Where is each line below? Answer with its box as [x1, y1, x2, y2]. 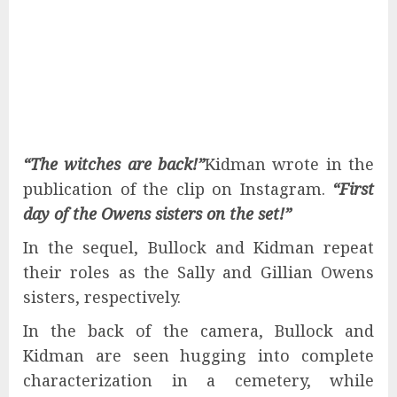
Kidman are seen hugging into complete [23, 344, 374, 366]
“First [332, 177, 374, 199]
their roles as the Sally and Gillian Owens [23, 261, 374, 283]
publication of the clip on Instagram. [23, 177, 332, 199]
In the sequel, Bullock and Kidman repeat [23, 236, 374, 258]
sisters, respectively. [23, 285, 181, 307]
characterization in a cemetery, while [23, 369, 374, 391]
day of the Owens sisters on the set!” [23, 202, 292, 224]
